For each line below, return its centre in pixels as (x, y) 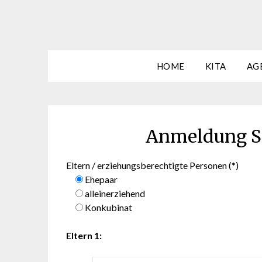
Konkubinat (109, 208)
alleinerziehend (115, 194)
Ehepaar (101, 180)
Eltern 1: (84, 236)
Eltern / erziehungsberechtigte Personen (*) (153, 166)
